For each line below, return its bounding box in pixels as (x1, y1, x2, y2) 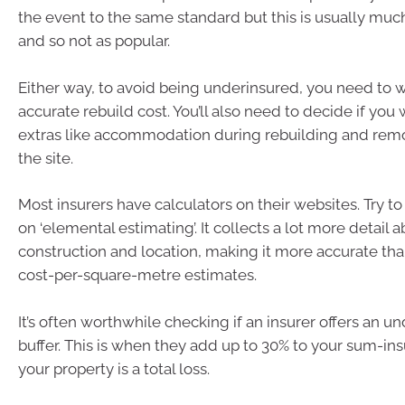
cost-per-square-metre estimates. (18, 266, 257, 285)
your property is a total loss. (18, 359, 210, 378)
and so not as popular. (18, 32, 170, 51)
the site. (18, 148, 73, 167)
